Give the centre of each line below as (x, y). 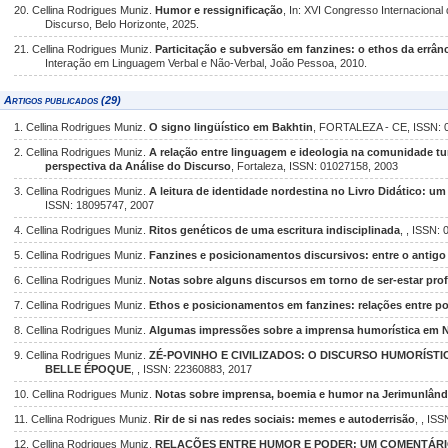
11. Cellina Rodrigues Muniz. (84, 419)
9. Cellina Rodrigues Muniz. (81, 355)
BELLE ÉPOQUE (88, 369)
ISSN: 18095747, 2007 (100, 205)
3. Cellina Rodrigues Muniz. (81, 191)
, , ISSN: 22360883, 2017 (192, 369)
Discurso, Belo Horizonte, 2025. (122, 24)
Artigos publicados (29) (62, 100)
